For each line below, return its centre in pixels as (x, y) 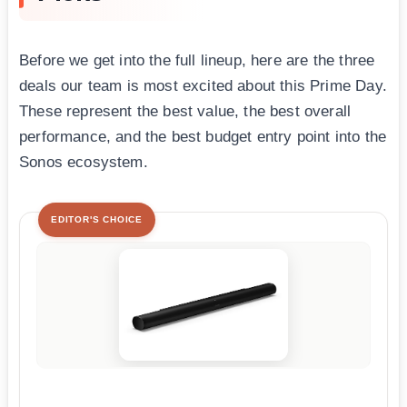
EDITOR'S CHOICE (97, 220)
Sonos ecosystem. (84, 163)
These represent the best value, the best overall (185, 112)
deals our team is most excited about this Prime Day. (203, 86)
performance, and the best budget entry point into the (203, 137)
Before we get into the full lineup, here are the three (197, 61)
